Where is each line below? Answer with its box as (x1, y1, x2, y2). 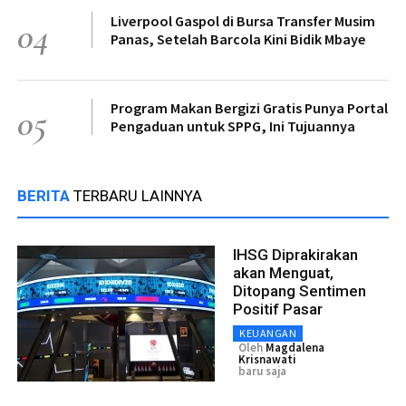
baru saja (238, 362, 286, 379)
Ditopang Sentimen (233, 281, 366, 300)
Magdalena (266, 339, 324, 355)
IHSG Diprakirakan (233, 245, 358, 264)
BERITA (17, 186, 73, 205)
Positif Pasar (233, 299, 323, 318)
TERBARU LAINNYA (73, 186, 202, 205)
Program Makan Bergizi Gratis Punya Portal (111, 98, 388, 117)
